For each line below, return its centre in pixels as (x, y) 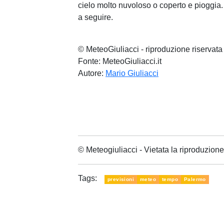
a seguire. (95, 17)
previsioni (121, 179)
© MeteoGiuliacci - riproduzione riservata (150, 49)
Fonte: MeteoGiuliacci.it (120, 61)
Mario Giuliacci (132, 73)
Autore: (92, 73)
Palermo (195, 179)
